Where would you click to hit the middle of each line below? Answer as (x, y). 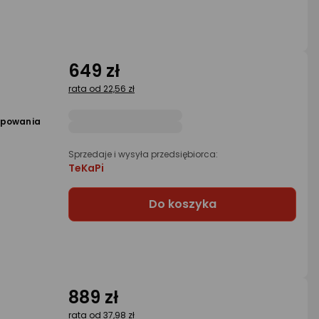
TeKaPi (86, 168)
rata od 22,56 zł (101, 88)
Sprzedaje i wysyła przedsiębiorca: (143, 154)
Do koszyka (182, 204)
